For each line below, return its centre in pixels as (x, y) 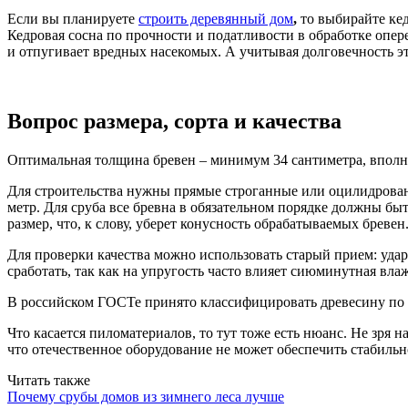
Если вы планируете (73, 18)
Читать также (49, 380)
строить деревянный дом (216, 18)
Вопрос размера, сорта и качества (174, 121)
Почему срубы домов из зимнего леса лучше (146, 396)
